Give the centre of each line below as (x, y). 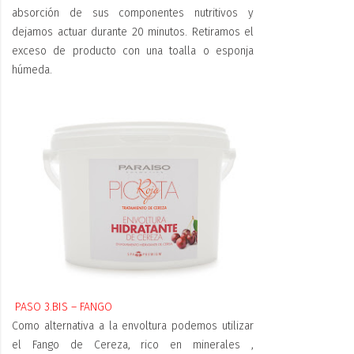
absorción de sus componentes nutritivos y (133, 13)
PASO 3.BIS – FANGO (64, 307)
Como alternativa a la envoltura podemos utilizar (133, 326)
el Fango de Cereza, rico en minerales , (133, 345)
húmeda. (32, 70)
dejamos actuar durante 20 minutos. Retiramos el (133, 32)
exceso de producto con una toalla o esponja (133, 51)
